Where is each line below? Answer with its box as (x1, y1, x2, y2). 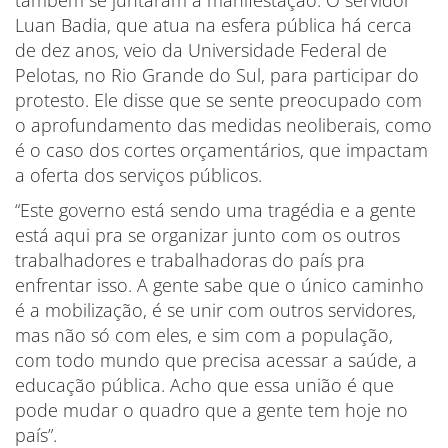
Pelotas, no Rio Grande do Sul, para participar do (15, 62, 419, 87)
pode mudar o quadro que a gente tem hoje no (15, 397, 408, 422)
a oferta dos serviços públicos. (15, 162, 262, 187)
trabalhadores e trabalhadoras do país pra (15, 247, 365, 272)
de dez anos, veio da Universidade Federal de (15, 37, 387, 62)
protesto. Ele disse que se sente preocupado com (15, 87, 422, 112)
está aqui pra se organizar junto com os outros (15, 222, 400, 247)
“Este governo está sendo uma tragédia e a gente (15, 197, 416, 222)
